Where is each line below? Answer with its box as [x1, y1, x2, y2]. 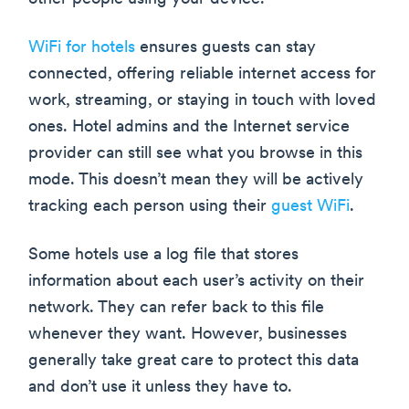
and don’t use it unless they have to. [28, 379, 292, 397]
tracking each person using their [28, 198, 271, 216]
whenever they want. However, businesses [28, 326, 347, 344]
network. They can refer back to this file [28, 299, 324, 318]
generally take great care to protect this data [28, 352, 359, 371]
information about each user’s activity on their [28, 273, 364, 291]
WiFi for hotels [28, 39, 135, 58]
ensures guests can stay [135, 39, 316, 58]
